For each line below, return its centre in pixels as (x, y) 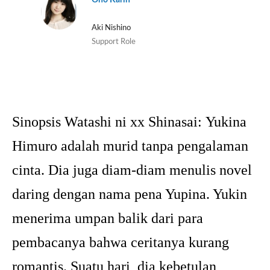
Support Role (113, 42)
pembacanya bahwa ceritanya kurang (121, 243)
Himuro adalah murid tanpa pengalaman (130, 146)
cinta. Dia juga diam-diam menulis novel (132, 170)
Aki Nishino (111, 28)
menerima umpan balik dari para (108, 218)
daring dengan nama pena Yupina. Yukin (130, 194)
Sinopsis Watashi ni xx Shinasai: (109, 122)
